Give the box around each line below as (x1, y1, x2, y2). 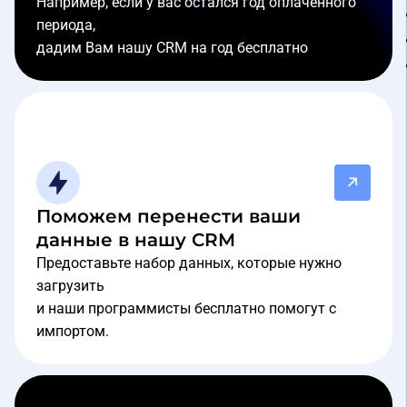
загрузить (36, 277, 104, 295)
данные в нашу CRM (36, 229, 235, 252)
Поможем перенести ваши (36, 205, 301, 228)
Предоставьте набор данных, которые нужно (36, 254, 342, 273)
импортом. (36, 323, 109, 341)
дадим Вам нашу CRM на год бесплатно (36, 39, 308, 57)
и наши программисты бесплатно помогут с (36, 300, 336, 318)
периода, (36, 16, 95, 35)
